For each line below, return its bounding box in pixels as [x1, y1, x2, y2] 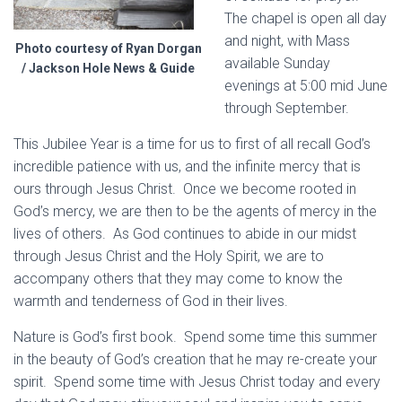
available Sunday [224, 55, 330, 72]
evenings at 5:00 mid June [224, 77, 388, 94]
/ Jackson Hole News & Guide [22, 61, 195, 75]
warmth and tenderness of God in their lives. [13, 293, 288, 310]
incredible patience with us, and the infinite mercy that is [13, 158, 361, 175]
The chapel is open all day [224, 10, 387, 27]
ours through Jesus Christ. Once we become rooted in [13, 180, 356, 197]
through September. [224, 100, 349, 117]
